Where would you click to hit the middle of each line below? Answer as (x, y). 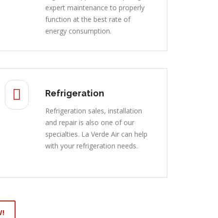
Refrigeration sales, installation (93, 110)
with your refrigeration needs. (91, 145)
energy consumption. (78, 31)
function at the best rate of (88, 19)
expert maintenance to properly (95, 7)
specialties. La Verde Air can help (96, 134)
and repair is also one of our (90, 122)
